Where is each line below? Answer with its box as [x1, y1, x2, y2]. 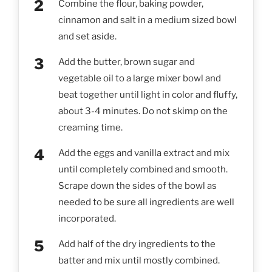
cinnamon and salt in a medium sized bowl [58, 14, 237, 25]
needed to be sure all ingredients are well [58, 196, 234, 208]
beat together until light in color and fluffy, [58, 89, 237, 100]
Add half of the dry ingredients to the [58, 238, 216, 250]
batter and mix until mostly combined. [58, 254, 220, 266]
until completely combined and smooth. [58, 163, 228, 175]
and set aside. [58, 30, 117, 42]
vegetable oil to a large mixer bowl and [58, 72, 221, 84]
